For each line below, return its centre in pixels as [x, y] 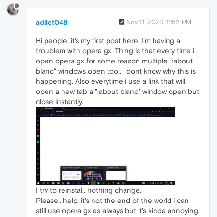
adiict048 [52, 23]
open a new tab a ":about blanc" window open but [117, 92]
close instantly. [60, 102]
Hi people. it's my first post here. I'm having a [108, 41]
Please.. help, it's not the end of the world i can [112, 201]
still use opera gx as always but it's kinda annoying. [118, 211]
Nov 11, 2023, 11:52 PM [159, 22]
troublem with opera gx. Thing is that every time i [115, 51]
